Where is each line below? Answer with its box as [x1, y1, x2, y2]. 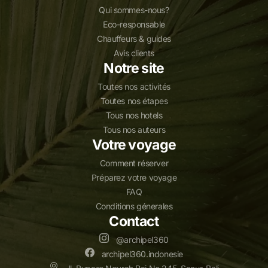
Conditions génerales [95, 200, 173, 211]
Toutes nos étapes [100, 95, 168, 106]
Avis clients [114, 47, 154, 58]
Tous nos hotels [105, 109, 163, 120]
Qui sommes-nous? [99, 4, 169, 15]
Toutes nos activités [98, 81, 170, 92]
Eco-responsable [103, 19, 165, 29]
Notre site [103, 59, 165, 77]
